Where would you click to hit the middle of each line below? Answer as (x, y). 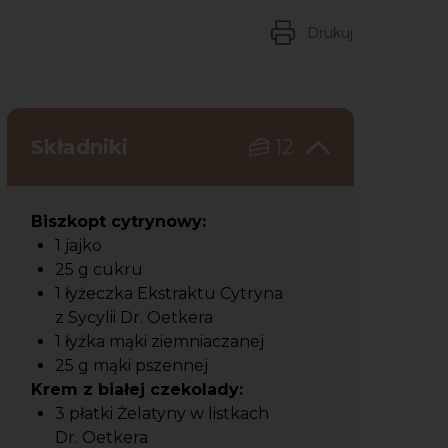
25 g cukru (101, 269)
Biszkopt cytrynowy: (118, 221)
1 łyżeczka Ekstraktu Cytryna (169, 293)
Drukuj (329, 32)
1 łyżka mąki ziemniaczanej (161, 341)
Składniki (82, 147)
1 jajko (80, 245)
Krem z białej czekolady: (137, 389)
